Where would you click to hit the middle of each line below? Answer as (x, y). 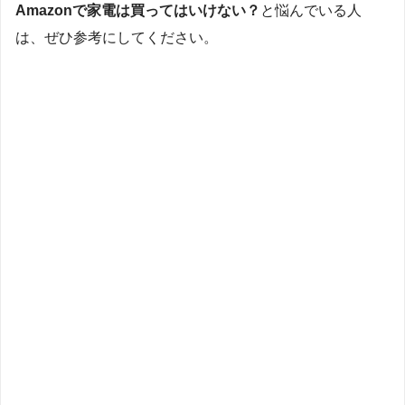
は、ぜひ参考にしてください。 (117, 37)
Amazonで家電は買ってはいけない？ (138, 10)
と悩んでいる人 (311, 10)
